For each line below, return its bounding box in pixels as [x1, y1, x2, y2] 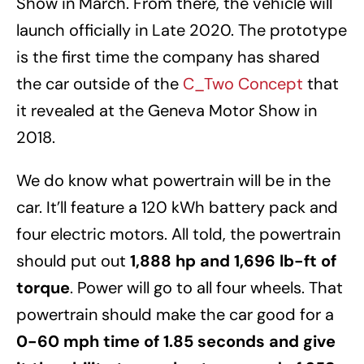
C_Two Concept [183, 72, 303, 94]
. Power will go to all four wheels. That [70, 276, 343, 298]
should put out [16, 249, 130, 271]
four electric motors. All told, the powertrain [16, 223, 340, 245]
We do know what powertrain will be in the [16, 169, 331, 191]
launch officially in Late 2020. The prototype [16, 19, 347, 41]
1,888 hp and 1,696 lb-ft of [130, 249, 336, 271]
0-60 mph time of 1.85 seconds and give [16, 330, 336, 352]
